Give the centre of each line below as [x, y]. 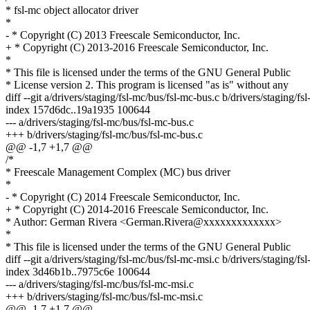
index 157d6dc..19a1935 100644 [78, 110]
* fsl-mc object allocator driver [72, 10]
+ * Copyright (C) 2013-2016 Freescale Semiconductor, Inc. [137, 48]
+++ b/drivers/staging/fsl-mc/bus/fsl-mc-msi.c [104, 297]
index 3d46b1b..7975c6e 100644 [78, 272]
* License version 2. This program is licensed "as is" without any [147, 85]
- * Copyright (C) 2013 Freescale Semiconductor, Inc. [123, 35]
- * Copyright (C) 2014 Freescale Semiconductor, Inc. [123, 197]
